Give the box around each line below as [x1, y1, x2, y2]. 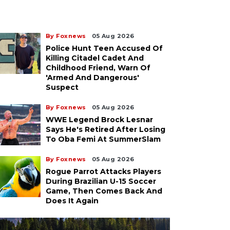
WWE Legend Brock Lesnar [45, 115, 153, 124]
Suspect [45, 83, 79, 92]
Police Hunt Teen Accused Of [45, 44, 163, 53]
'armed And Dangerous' [45, 73, 139, 82]
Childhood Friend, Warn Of [45, 63, 150, 72]
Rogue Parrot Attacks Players [45, 167, 161, 176]
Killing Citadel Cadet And [45, 53, 144, 63]
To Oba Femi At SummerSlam [45, 135, 161, 144]
